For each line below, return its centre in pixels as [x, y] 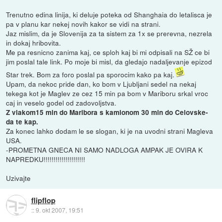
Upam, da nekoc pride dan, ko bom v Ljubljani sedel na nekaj [101, 83]
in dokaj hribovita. [34, 42]
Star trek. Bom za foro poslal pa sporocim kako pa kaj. [90, 74]
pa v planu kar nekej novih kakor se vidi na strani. [83, 24]
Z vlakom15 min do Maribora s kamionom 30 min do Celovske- [107, 112]
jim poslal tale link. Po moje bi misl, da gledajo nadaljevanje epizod [109, 61]
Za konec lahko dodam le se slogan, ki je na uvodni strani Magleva [110, 131]
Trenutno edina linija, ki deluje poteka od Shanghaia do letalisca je [109, 14]
